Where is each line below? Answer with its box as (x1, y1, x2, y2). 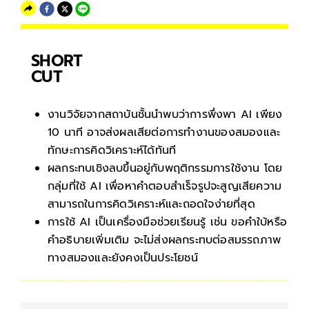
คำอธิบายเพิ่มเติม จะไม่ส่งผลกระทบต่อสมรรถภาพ (48, 232, 281, 249)
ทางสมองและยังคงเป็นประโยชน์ (48, 250, 198, 267)
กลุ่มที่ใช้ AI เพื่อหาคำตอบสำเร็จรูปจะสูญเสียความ (48, 178, 282, 195)
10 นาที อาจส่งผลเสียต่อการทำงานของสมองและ (48, 124, 281, 141)
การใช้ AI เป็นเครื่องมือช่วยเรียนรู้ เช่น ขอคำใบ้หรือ (48, 214, 287, 231)
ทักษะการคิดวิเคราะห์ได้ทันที (48, 142, 177, 159)
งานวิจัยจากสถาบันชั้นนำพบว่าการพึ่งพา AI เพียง (48, 106, 283, 123)
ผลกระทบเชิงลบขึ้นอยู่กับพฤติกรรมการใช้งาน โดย (48, 160, 283, 177)
